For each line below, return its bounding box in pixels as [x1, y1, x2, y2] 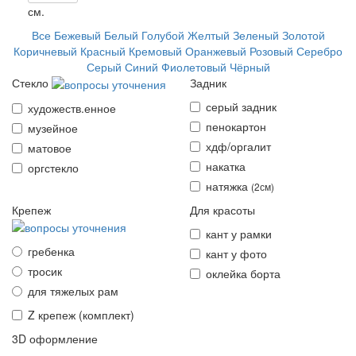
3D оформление [12, 330, 98, 346]
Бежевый [53, 26, 101, 43]
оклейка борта [206, 265, 281, 281]
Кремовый [129, 42, 182, 59]
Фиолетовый [161, 58, 226, 75]
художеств [28, 99, 81, 116]
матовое [28, 139, 72, 156]
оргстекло [28, 159, 79, 176]
